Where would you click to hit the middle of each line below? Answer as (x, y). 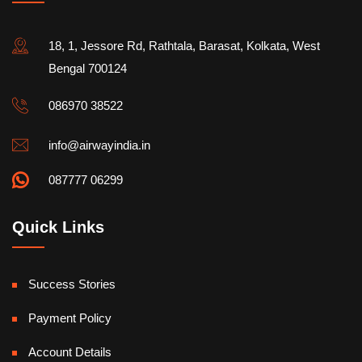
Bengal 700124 (88, 68)
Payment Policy (70, 318)
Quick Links (58, 227)
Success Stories (72, 284)
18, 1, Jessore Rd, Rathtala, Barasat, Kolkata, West (184, 45)
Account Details (70, 351)
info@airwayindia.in (99, 145)
